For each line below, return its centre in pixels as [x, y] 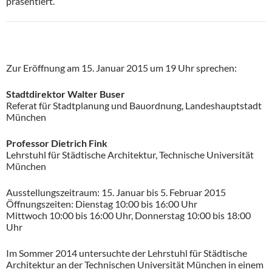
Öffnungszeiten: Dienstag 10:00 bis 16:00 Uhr [102, 204]
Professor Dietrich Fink [57, 143]
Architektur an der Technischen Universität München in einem [135, 264]
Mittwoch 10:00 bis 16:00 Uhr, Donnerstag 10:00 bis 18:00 [128, 215]
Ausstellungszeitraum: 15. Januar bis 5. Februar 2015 [116, 192]
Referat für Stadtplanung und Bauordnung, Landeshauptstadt [134, 105]
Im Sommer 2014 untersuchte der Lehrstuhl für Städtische [127, 253]
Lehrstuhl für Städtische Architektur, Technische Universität [130, 155]
